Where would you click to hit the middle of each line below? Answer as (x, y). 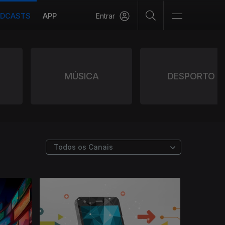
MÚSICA (81, 76)
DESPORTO (191, 76)
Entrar (105, 16)
